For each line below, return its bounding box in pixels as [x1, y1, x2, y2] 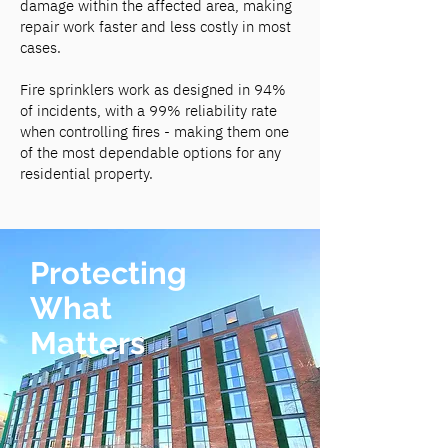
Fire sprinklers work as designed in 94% [20, 80, 286, 99]
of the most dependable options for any [20, 143, 281, 162]
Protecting [30, 255, 194, 291]
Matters [30, 325, 145, 361]
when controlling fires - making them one [20, 122, 289, 141]
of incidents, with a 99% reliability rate [20, 101, 277, 120]
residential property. [20, 164, 153, 183]
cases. [20, 38, 61, 57]
